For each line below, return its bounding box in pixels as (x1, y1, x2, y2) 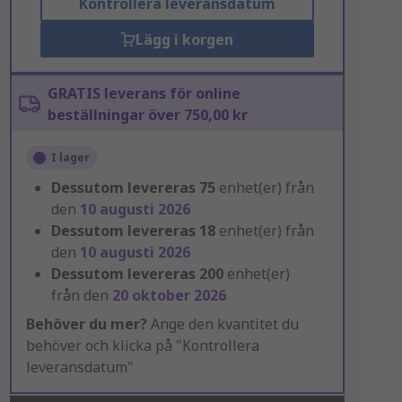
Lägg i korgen (135, 30, 233, 49)
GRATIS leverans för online (47, 83, 240, 103)
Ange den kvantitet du (146, 314, 299, 334)
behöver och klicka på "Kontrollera (25, 336, 259, 355)
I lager (50, 150, 90, 165)
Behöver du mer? (25, 314, 147, 334)
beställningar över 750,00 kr (47, 105, 248, 125)
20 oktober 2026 (111, 285, 226, 305)
